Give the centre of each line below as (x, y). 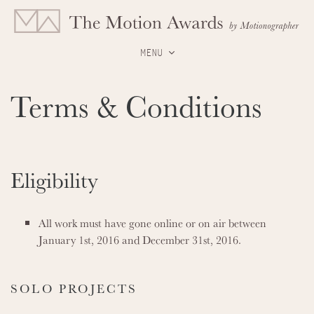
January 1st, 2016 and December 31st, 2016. (140, 240)
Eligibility (54, 179)
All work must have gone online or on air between (152, 223)
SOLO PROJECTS (74, 288)
